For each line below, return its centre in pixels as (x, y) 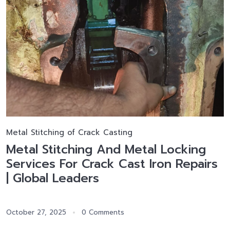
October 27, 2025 (36, 213)
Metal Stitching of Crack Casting (69, 133)
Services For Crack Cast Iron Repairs (112, 164)
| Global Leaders (53, 178)
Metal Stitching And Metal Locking (106, 150)
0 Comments (103, 213)
